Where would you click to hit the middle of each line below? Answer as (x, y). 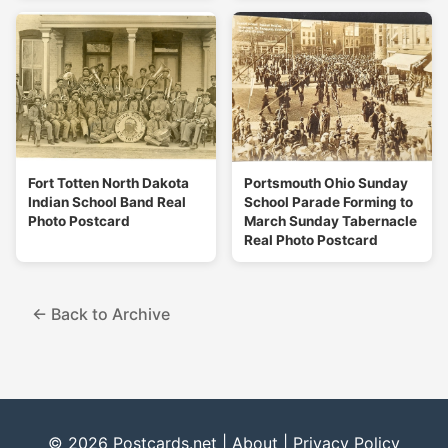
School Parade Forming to (328, 201)
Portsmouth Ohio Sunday (326, 182)
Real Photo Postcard (311, 239)
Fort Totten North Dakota (108, 182)
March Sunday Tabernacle (330, 220)
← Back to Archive (101, 313)
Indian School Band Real (107, 201)
